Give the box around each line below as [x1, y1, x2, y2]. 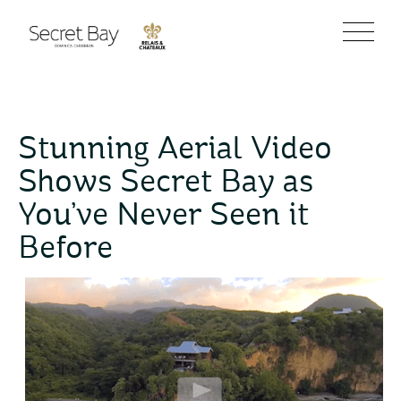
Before [18, 234, 113, 266]
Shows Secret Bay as [18, 167, 313, 200]
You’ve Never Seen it [18, 200, 309, 233]
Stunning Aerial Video [18, 134, 332, 166]
